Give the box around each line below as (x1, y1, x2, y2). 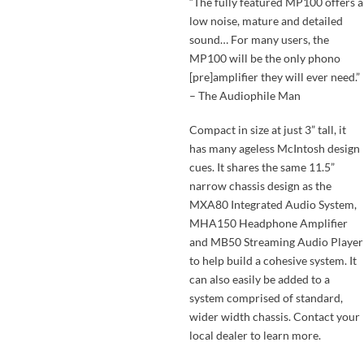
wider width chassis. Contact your (188, 309, 360, 323)
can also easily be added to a (188, 271, 330, 286)
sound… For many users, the (188, 32, 329, 47)
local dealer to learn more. (188, 327, 321, 342)
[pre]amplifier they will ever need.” (188, 70, 360, 84)
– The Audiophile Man (188, 89, 301, 103)
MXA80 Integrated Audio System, (188, 197, 357, 211)
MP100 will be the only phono (188, 51, 340, 66)
